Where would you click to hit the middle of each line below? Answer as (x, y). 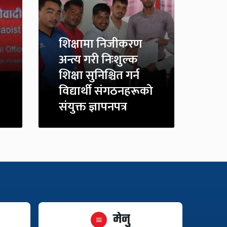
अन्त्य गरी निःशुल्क (98, 60)
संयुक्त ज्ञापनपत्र (93, 107)
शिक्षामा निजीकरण (101, 44)
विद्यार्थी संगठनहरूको (106, 91)
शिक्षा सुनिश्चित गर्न (99, 76)
